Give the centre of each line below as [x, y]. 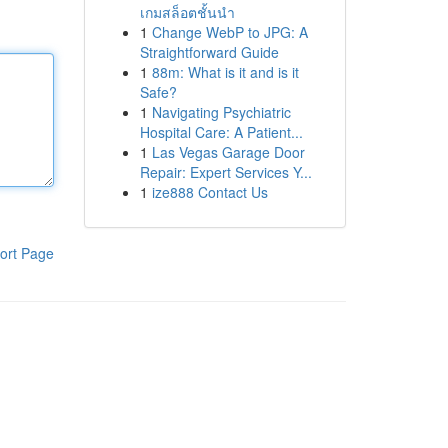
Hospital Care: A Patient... [221, 132]
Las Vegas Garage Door [228, 152]
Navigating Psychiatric [221, 112]
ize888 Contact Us [209, 192]
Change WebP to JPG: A [229, 32]
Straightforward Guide [209, 52]
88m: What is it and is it [225, 72]
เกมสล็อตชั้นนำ [187, 12]
